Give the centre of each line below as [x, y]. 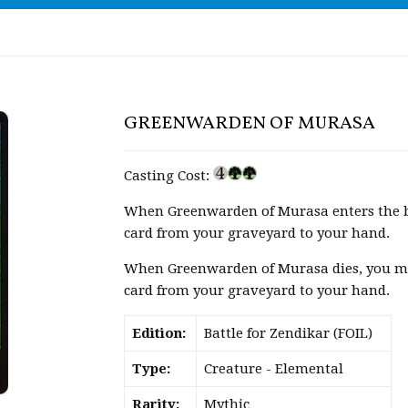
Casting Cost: [168, 176]
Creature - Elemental [273, 369]
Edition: [158, 333]
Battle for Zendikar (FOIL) [288, 333]
